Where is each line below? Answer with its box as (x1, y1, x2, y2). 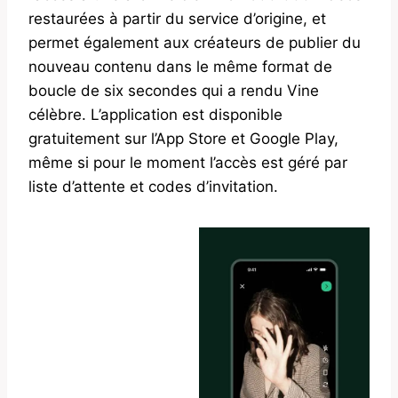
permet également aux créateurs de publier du (28, 33, 361, 52)
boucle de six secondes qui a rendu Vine (28, 81, 319, 99)
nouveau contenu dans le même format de (28, 57, 332, 76)
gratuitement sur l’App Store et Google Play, (28, 129, 338, 147)
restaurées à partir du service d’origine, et (28, 9, 326, 28)
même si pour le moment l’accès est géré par (28, 153, 347, 171)
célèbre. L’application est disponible (28, 105, 283, 123)
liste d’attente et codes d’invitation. (28, 177, 278, 195)
